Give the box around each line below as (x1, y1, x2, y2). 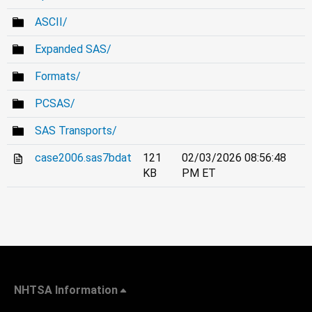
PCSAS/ (35, 96, 75, 110)
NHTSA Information (14, 283, 118, 297)
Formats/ (35, 69, 81, 83)
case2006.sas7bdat (35, 150, 132, 164)
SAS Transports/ (35, 123, 117, 137)
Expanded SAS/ (35, 42, 111, 56)
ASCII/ (35, 15, 68, 29)
